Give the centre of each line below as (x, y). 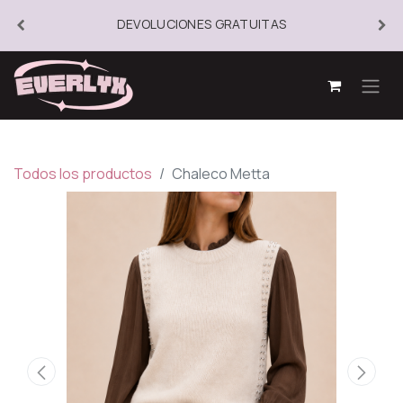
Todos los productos (83, 174)
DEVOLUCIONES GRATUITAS (201, 24)
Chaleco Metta (221, 174)
